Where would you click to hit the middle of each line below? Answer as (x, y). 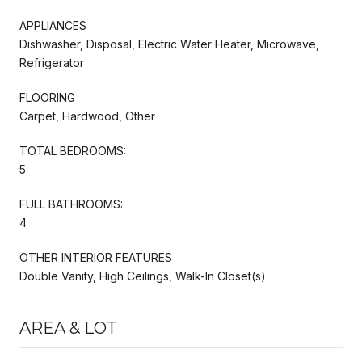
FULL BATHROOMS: (71, 204)
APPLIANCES (53, 25)
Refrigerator (52, 62)
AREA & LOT (68, 328)
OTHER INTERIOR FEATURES (96, 257)
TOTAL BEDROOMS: (73, 150)
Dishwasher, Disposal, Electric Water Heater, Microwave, (169, 44)
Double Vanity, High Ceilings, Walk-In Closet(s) (143, 276)
